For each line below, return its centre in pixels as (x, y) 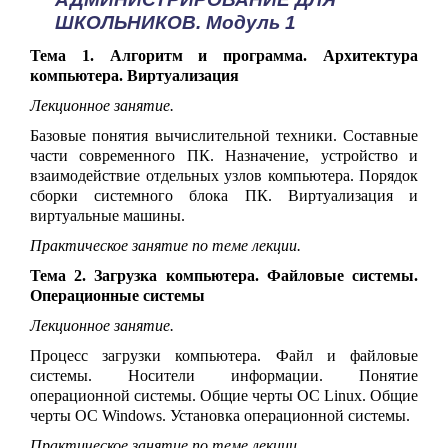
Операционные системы (117, 295)
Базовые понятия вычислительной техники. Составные (224, 135)
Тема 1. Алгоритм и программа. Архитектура (224, 55)
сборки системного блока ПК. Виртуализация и (224, 195)
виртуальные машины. (107, 215)
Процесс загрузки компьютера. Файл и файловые (224, 355)
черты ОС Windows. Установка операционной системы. (220, 415)
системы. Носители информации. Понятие (224, 375)
